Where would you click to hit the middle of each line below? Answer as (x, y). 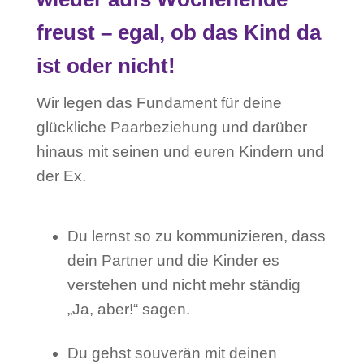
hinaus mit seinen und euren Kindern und (180, 152)
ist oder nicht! (106, 66)
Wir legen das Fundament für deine (159, 103)
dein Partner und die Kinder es (173, 260)
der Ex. (61, 176)
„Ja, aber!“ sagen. (128, 309)
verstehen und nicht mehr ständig (184, 284)
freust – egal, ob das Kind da (178, 32)
